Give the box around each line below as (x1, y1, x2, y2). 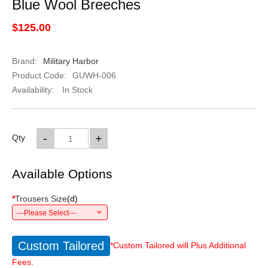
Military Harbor (42, 56, 99, 66)
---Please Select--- (16, 209, 76, 217)
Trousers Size (14, 194, 67, 203)
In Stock (59, 85, 93, 95)
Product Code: (11, 71, 66, 80)
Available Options (11, 167, 112, 181)
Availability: (11, 85, 54, 95)
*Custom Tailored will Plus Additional (109, 240, 246, 250)
